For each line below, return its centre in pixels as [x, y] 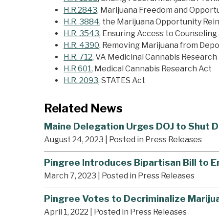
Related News [83, 109]
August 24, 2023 [74, 140]
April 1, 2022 [66, 212]
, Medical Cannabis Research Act [152, 69]
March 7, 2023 [70, 175]
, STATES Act [122, 81]
